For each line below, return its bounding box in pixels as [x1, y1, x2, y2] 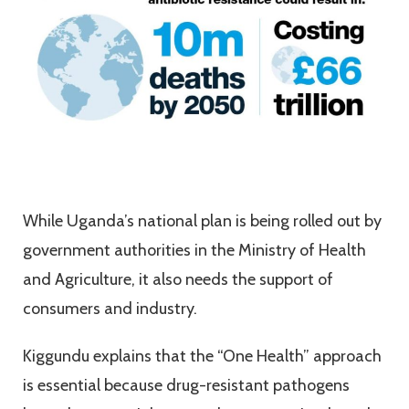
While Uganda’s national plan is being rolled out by [23, 211, 382, 232]
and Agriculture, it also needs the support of [23, 269, 333, 290]
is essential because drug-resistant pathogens [23, 375, 350, 396]
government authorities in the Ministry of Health [23, 240, 366, 261]
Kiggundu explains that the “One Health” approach [23, 346, 382, 367]
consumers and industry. [23, 299, 204, 320]
